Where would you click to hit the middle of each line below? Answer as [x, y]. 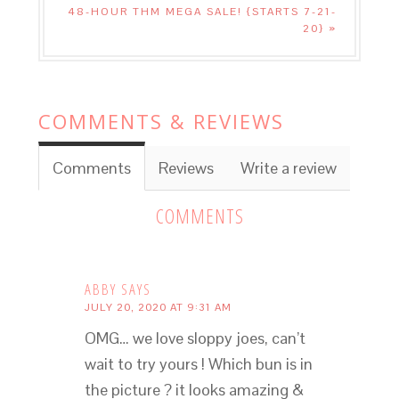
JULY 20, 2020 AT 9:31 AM [158, 307]
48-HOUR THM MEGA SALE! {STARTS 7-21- [203, 11]
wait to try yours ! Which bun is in [198, 363]
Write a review [288, 167]
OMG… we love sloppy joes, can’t [195, 338]
